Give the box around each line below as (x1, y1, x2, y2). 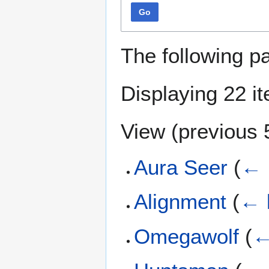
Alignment (134, 190, 227, 214)
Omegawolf (134, 224, 240, 248)
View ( (121, 119, 178, 143)
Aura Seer (134, 155, 228, 179)
